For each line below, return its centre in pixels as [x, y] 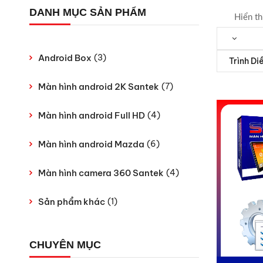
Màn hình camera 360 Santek [101, 173]
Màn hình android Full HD [92, 115]
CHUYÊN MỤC [65, 245]
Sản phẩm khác [72, 202]
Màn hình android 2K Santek [99, 87]
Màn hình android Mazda [91, 144]
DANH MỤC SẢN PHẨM [88, 12]
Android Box [65, 58]
